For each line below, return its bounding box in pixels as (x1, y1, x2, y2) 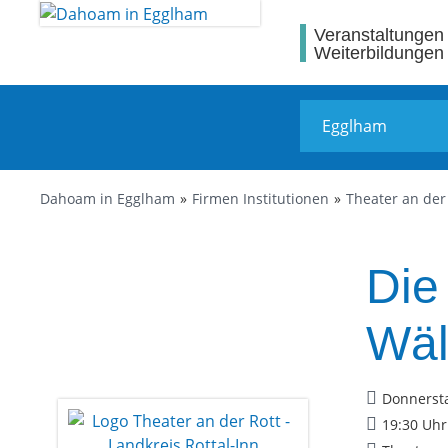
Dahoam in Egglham (40, 189, 175, 208)
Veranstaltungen (314, 24, 444, 45)
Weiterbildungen (314, 42, 444, 63)
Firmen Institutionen (192, 189, 329, 208)
